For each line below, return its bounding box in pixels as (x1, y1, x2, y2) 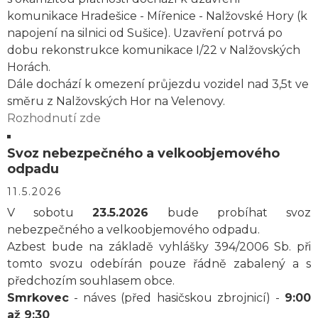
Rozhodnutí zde (7, 111, 101, 125)
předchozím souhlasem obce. (7, 274, 175, 287)
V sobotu (7, 206, 93, 219)
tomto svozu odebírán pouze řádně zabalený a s (7, 257, 311, 270)
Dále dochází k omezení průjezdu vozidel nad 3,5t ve (7, 77, 309, 91)
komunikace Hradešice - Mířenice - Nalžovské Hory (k (7, 9, 307, 23)
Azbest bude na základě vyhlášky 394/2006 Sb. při (7, 240, 311, 253)
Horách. (7, 60, 50, 74)
